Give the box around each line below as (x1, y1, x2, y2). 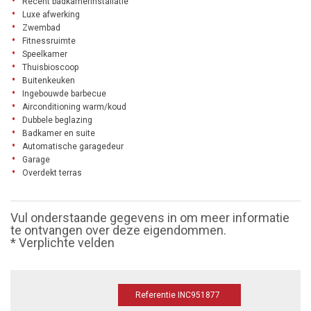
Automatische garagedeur (22, 142, 124, 151)
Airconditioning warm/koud (22, 102, 126, 112)
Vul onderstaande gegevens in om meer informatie (10, 210, 289, 225)
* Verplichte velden (10, 235, 115, 250)
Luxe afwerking (22, 10, 80, 19)
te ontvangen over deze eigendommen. (10, 223, 226, 237)
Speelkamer (22, 49, 67, 59)
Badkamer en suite (22, 128, 95, 138)
